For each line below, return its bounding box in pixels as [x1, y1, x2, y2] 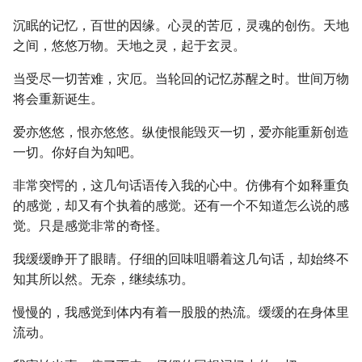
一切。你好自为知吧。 [13, 145, 142, 160]
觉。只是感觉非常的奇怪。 [13, 218, 168, 234]
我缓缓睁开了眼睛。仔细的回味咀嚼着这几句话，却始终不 [13, 251, 349, 267]
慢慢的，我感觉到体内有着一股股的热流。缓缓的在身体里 [13, 305, 349, 320]
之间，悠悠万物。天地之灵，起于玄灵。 [13, 38, 246, 53]
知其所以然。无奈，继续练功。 [13, 271, 194, 287]
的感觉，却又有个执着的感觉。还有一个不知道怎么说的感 [13, 198, 349, 213]
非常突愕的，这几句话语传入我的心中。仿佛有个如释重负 [13, 178, 349, 193]
